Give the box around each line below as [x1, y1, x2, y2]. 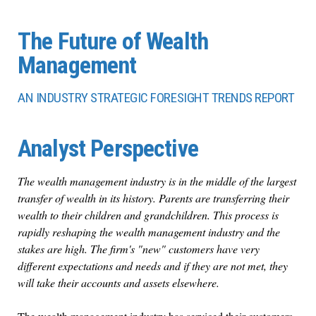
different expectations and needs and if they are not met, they [18, 257, 288, 273]
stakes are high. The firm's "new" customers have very [18, 241, 260, 256]
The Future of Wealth [18, 26, 208, 55]
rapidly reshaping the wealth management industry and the [18, 224, 280, 239]
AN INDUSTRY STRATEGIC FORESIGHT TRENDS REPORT [18, 89, 295, 106]
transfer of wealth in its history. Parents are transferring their [18, 190, 289, 205]
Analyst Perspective [18, 134, 198, 163]
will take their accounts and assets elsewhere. [18, 274, 219, 290]
